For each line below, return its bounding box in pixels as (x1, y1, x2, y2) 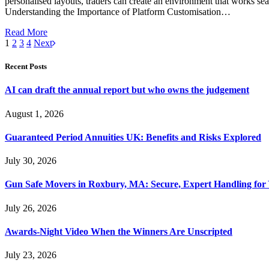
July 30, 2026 (5, 156, 56, 166)
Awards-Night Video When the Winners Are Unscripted (5, 226, 232, 237)
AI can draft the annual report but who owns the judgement (5, 85, 249, 95)
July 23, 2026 (5, 250, 56, 261)
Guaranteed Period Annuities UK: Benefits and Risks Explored (5, 131, 261, 142)
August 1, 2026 (5, 108, 64, 119)
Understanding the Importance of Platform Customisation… (5, 7, 231, 17)
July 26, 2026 (5, 202, 56, 213)
